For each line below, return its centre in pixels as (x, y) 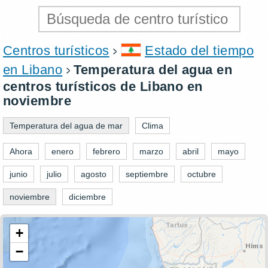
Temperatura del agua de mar (66, 126)
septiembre (147, 174)
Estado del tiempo (200, 51)
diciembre (87, 197)
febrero (106, 152)
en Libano (33, 70)
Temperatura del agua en (153, 70)
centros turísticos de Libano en (103, 87)
